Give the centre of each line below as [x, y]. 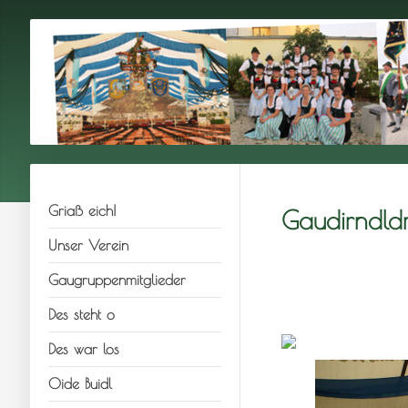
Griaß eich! [82, 210]
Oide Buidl [80, 383]
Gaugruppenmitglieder [117, 280]
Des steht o [81, 314]
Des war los [83, 349]
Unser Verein [88, 245]
